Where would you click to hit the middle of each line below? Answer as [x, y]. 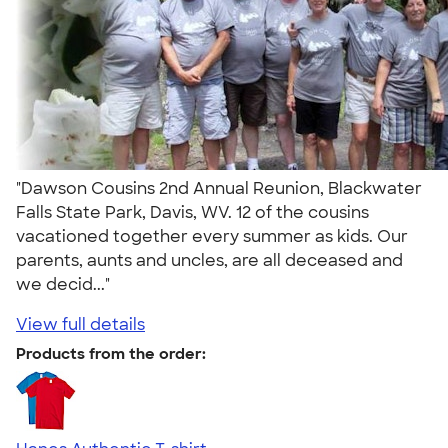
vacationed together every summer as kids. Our [212, 236]
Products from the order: [111, 353]
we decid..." [67, 284]
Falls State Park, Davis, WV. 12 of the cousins [192, 212]
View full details [80, 324]
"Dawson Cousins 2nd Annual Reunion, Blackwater [219, 188]
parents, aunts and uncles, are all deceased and [209, 260]
